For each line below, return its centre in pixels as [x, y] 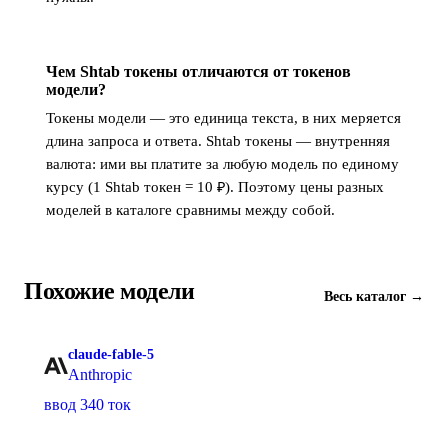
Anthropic [100, 374]
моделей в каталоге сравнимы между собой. [190, 210]
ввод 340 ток [87, 404]
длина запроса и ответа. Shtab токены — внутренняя [218, 141]
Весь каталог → [374, 296]
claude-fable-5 [111, 354]
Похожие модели [109, 291]
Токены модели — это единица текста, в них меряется [223, 118]
